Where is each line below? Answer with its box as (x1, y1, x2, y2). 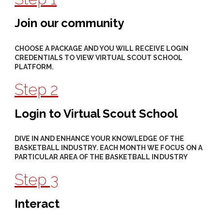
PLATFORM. (15, 62, 54, 71)
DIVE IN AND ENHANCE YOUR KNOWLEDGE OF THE (15, 135, 184, 143)
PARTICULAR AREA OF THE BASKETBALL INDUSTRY (15, 153, 188, 161)
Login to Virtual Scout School (15, 106, 178, 121)
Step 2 (15, 80, 59, 98)
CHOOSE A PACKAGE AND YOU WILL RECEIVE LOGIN (15, 44, 188, 52)
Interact (15, 197, 60, 211)
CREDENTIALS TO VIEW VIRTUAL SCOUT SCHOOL (15, 53, 183, 62)
